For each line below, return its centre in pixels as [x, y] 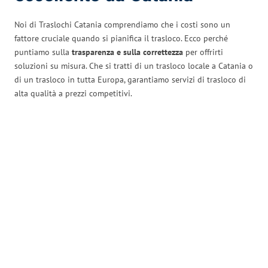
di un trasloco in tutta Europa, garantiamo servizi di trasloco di [130, 80]
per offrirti [203, 52]
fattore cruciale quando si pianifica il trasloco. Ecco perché [121, 38]
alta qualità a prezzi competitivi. [73, 93]
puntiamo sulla [43, 52]
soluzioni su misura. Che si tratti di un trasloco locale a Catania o [134, 66]
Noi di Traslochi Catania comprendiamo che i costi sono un [122, 25]
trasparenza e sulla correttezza [127, 52]
